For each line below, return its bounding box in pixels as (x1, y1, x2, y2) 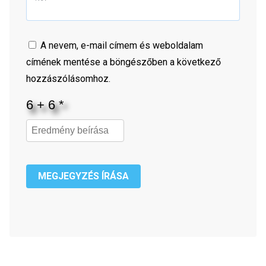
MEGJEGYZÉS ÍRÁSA (38, 170, 129, 182)
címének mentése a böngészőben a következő (26, 56, 221, 68)
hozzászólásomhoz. (26, 72, 110, 84)
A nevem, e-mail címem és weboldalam (40, 39, 203, 51)
